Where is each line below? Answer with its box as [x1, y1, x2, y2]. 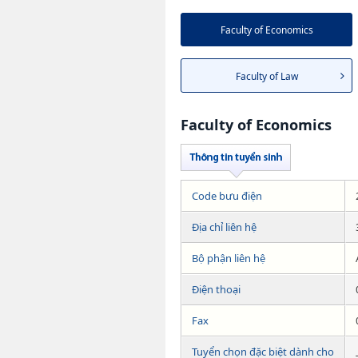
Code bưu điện [192, 188, 262, 203]
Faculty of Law [235, 69, 298, 83]
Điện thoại [192, 281, 241, 296]
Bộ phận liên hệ [192, 250, 265, 265]
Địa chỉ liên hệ [192, 219, 257, 234]
